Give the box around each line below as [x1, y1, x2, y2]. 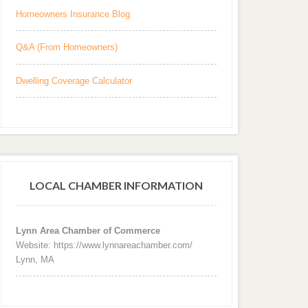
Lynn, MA [16, 254, 55, 265]
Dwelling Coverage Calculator [16, 76, 133, 87]
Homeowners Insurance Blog [16, 8, 131, 19]
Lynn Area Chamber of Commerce [16, 225, 161, 236]
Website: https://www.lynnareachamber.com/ [16, 239, 193, 250]
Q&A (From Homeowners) [16, 42, 118, 53]
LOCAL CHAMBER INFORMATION [30, 178, 203, 192]
